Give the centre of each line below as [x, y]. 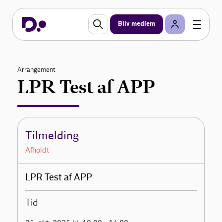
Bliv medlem [137, 24]
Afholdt [37, 150]
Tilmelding [52, 136]
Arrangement [36, 70]
